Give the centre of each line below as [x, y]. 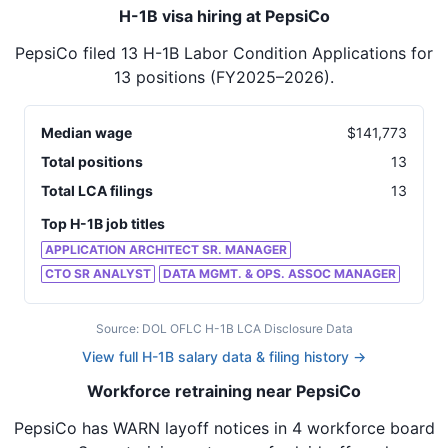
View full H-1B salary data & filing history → [224, 357]
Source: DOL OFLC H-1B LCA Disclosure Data [224, 329]
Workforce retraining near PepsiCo [224, 391]
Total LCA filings [97, 191]
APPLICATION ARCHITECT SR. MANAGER [166, 249]
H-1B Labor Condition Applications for [285, 53]
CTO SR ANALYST [98, 274]
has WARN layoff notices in [181, 428]
